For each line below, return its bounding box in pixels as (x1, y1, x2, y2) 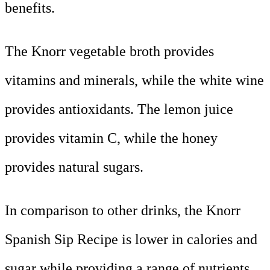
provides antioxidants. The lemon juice (5, 101, 233, 117)
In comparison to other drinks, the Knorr (5, 202, 240, 218)
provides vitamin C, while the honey (5, 130, 218, 146)
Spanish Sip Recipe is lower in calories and (5, 231, 257, 247)
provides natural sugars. (5, 159, 143, 175)
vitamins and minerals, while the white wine (5, 72, 264, 88)
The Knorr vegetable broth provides (5, 43, 214, 59)
